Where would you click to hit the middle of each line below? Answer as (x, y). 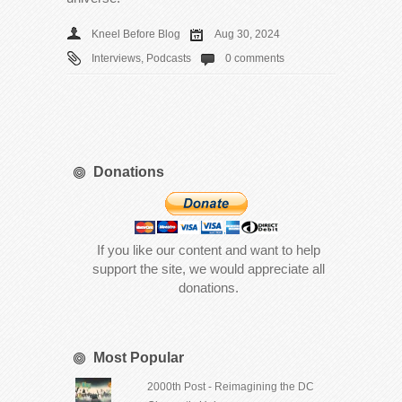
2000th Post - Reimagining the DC (230, 386)
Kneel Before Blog (136, 34)
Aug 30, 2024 (247, 34)
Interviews (116, 58)
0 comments (255, 58)
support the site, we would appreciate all (208, 268)
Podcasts (169, 58)
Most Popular (139, 357)
